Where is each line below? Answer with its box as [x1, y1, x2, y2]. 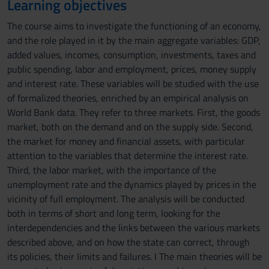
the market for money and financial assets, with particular [7, 134, 245, 148]
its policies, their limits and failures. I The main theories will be [7, 249, 262, 264]
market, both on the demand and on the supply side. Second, [7, 119, 253, 134]
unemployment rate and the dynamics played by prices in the [7, 177, 256, 192]
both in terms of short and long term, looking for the [7, 206, 220, 220]
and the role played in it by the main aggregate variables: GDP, [7, 33, 261, 47]
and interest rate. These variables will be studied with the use [7, 76, 259, 91]
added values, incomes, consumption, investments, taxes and [7, 47, 256, 62]
